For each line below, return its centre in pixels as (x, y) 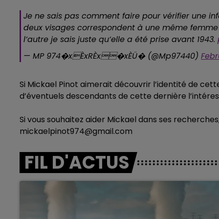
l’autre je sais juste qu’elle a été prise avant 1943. (120, 39)
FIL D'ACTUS (77, 163)
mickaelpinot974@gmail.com (76, 131)
